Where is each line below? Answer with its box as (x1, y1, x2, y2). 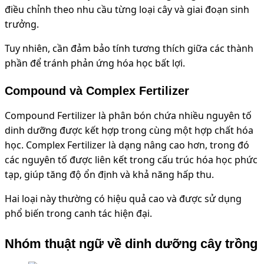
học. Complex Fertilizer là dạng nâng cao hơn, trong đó (5, 138, 249, 152)
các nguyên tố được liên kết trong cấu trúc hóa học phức (5, 153, 258, 167)
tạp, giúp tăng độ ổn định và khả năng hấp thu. (5, 168, 214, 181)
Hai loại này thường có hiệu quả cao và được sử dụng (5, 192, 242, 206)
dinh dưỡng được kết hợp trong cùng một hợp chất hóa (5, 124, 253, 137)
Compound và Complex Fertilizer (5, 84, 189, 98)
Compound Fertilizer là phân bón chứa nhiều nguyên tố (5, 109, 252, 123)
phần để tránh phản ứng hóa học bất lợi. (5, 57, 185, 70)
